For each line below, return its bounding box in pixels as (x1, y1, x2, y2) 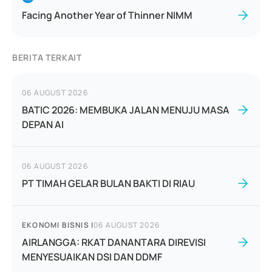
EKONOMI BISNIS (22, 220, 89, 230)
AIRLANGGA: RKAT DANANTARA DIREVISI (22, 236, 206, 249)
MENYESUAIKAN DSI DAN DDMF (22, 250, 162, 263)
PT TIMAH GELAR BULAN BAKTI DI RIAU (22, 177, 195, 190)
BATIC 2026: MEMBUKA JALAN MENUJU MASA (22, 103, 229, 117)
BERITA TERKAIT (12, 52, 82, 63)
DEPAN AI (22, 118, 64, 131)
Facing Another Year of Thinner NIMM (22, 8, 192, 22)
